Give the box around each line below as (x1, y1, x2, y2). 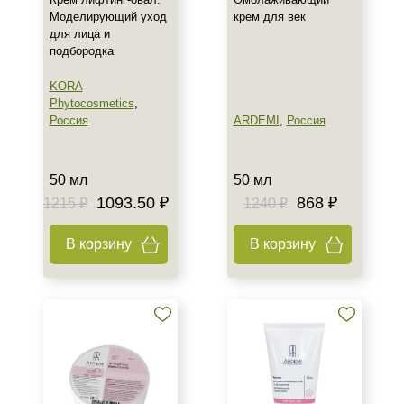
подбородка (49, 44, 114, 58)
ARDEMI (233, 114, 280, 127)
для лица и (49, 27, 110, 41)
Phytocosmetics (49, 96, 134, 110)
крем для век (233, 10, 306, 23)
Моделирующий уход (49, 10, 167, 23)
